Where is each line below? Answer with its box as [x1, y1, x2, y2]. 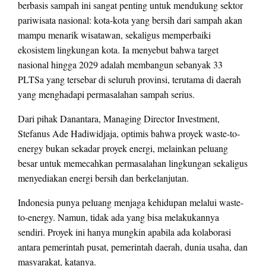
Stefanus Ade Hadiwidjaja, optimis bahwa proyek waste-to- [18, 126, 240, 140]
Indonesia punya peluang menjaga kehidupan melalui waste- [18, 195, 243, 208]
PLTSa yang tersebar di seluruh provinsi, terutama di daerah [18, 72, 241, 85]
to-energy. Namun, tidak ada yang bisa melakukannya [18, 210, 219, 223]
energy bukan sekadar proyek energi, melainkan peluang [18, 141, 228, 154]
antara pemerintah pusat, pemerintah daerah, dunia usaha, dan [18, 240, 248, 253]
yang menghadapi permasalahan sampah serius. [18, 87, 195, 100]
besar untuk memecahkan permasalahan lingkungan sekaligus [18, 156, 248, 169]
